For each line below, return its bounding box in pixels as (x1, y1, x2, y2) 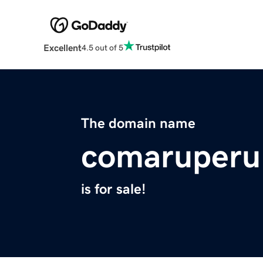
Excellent (43, 43, 82, 53)
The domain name (81, 116, 195, 131)
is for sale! (81, 182, 146, 197)
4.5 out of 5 (81, 43, 123, 52)
